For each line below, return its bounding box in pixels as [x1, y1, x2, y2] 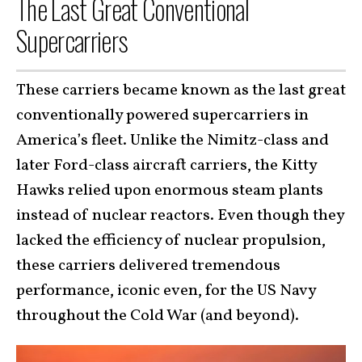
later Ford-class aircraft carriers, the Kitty [16, 154, 317, 177]
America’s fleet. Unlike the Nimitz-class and [16, 128, 329, 152]
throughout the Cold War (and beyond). [16, 304, 299, 327]
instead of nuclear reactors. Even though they [16, 204, 344, 227]
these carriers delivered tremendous [16, 254, 280, 277]
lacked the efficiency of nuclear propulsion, [16, 229, 326, 252]
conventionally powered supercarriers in [16, 103, 309, 127]
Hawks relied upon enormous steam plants [16, 179, 323, 202]
